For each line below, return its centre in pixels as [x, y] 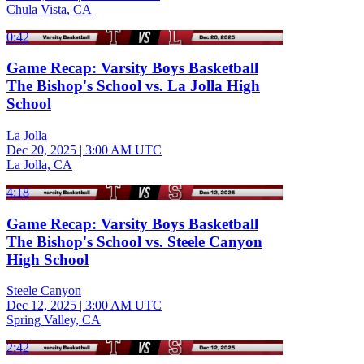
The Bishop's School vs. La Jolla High [133, 86]
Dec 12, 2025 [41, 305]
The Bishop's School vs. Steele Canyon [134, 241]
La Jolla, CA [39, 164]
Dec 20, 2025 [41, 149]
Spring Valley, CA [54, 320]
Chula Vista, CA [49, 9]
